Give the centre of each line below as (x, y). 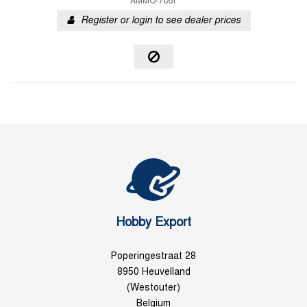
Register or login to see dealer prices (160, 21)
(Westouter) (153, 288)
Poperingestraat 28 (153, 257)
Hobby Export (153, 223)
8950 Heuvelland (153, 272)
